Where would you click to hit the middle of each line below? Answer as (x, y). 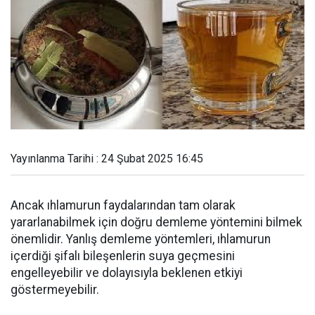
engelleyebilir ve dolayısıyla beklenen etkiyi (127, 273)
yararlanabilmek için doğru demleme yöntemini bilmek (156, 222)
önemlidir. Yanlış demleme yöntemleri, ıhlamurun (141, 239)
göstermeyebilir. (55, 290)
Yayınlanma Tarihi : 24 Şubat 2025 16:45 (107, 159)
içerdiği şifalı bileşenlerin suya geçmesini (123, 256)
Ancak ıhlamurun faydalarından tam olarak (123, 205)
